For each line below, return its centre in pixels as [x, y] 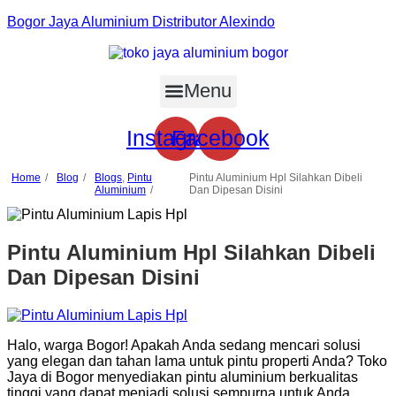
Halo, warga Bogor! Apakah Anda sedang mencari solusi [184, 345]
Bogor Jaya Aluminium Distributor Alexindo [141, 22]
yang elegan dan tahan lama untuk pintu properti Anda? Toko [197, 361]
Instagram [176, 138]
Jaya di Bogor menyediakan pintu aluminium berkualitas [183, 377]
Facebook [220, 138]
